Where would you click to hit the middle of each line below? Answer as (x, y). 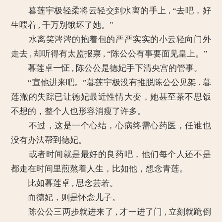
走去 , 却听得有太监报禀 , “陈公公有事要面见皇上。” (110, 54)
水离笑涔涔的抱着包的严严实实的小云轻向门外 (111, 39)
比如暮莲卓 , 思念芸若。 (65, 183)
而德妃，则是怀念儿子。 (66, 197)
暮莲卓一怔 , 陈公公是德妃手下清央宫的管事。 (107, 68)
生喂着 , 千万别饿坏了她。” (62, 25)
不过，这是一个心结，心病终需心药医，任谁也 (111, 126)
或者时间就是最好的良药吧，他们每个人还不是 (111, 154)
